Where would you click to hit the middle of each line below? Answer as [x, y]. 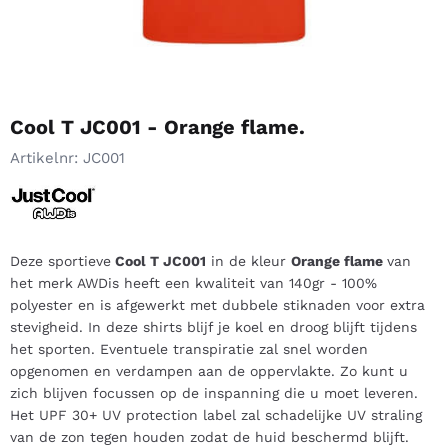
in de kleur [248, 260]
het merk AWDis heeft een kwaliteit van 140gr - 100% [193, 282]
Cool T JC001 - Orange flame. [157, 126]
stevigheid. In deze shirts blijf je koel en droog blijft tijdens [213, 326]
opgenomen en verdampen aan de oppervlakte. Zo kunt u [209, 370]
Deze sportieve [60, 260]
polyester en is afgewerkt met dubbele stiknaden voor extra [217, 304]
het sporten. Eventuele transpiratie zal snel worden [189, 348]
